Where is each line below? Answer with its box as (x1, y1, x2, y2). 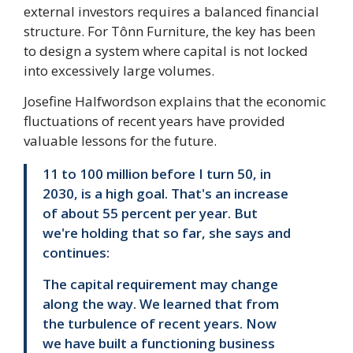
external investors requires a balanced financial (24, 2, 319, 21)
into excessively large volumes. (24, 61, 214, 80)
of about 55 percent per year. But (43, 204, 258, 223)
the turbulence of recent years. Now (43, 314, 277, 333)
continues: (43, 243, 110, 262)
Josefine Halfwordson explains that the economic (24, 92, 326, 111)
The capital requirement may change (43, 274, 278, 293)
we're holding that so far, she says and (43, 224, 291, 243)
